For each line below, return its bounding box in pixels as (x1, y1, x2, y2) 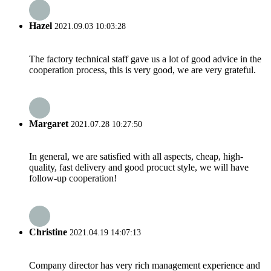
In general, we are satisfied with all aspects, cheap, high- (29, 151, 243, 162)
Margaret (29, 118, 68, 129)
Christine (29, 227, 67, 238)
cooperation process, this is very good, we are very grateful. (29, 64, 256, 75)
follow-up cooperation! (29, 173, 117, 184)
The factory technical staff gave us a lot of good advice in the (29, 53, 261, 64)
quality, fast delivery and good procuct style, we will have (29, 162, 249, 173)
